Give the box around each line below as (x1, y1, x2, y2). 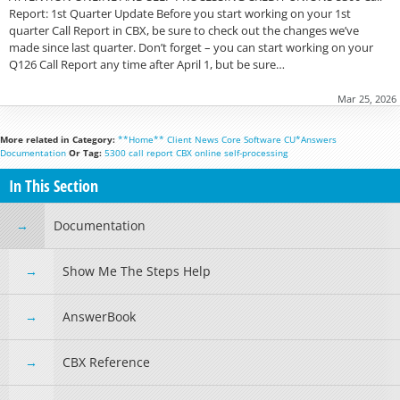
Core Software (221, 133, 281, 146)
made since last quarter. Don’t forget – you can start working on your (9, 39, 373, 56)
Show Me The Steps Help (62, 262, 211, 280)
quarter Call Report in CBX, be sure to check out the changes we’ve (9, 22, 359, 39)
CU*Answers (284, 133, 337, 146)
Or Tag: (69, 146, 102, 160)
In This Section (9, 175, 98, 197)
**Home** (118, 133, 164, 146)
